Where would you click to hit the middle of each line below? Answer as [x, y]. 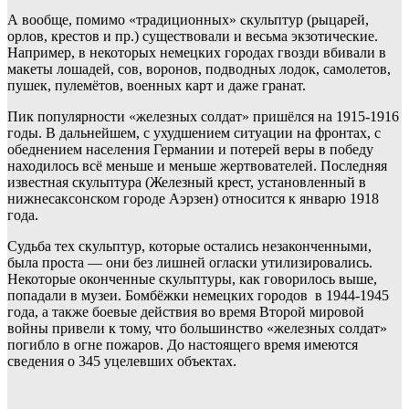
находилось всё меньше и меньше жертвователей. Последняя [197, 166]
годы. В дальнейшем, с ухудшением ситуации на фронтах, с [194, 133]
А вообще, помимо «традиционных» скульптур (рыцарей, [188, 20]
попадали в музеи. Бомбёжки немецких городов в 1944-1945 [198, 296]
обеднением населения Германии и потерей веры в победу [190, 150]
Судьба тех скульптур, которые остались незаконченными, [189, 246]
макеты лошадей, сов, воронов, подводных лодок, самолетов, [199, 69]
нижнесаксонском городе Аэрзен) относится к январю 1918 [193, 199]
